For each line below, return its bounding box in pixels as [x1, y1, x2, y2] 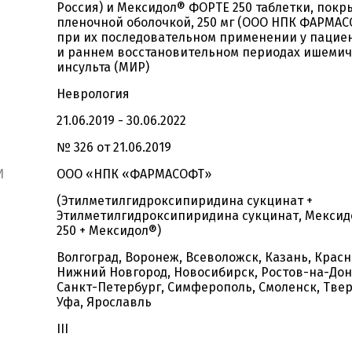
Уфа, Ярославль [57, 295, 152, 310]
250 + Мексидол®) [57, 223, 161, 238]
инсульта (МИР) [57, 60, 149, 75]
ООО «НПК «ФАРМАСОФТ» [57, 167, 211, 181]
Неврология [57, 86, 130, 101]
